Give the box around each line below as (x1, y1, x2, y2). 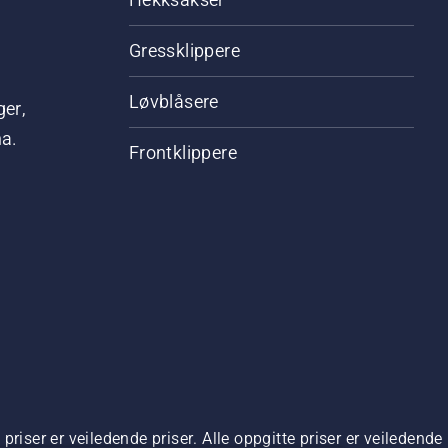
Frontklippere (128, 142, 237, 163)
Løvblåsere (128, 91, 219, 112)
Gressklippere (128, 40, 240, 61)
